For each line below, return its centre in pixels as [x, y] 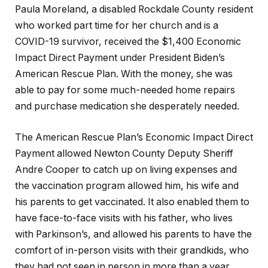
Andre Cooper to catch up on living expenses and [126, 169]
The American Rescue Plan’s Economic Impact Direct [134, 137]
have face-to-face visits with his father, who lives [124, 218]
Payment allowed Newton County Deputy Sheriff [124, 153]
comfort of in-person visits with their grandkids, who [132, 250]
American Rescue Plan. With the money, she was [124, 74]
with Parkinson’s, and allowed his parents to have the [133, 234]
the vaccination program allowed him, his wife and [127, 185]
